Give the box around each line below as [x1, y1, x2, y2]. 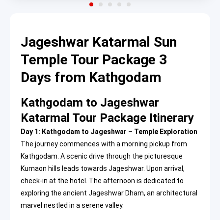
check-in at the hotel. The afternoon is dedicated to [21, 177, 184, 185]
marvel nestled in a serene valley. [21, 201, 124, 210]
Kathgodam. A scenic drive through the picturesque [21, 152, 183, 161]
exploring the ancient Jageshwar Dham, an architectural [21, 189, 197, 197]
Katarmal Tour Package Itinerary [21, 111, 194, 125]
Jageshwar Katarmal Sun [21, 33, 177, 50]
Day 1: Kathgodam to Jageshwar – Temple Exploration [21, 128, 197, 136]
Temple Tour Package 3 [21, 51, 167, 68]
